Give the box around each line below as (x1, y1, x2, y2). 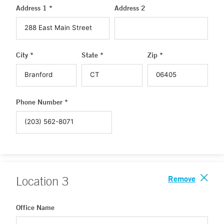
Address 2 (114, 3, 145, 12)
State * (81, 50, 104, 59)
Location (16, 174, 62, 188)
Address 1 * (16, 3, 52, 12)
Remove (168, 173, 195, 183)
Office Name (16, 203, 54, 212)
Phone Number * (16, 97, 68, 106)
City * (16, 50, 33, 59)
